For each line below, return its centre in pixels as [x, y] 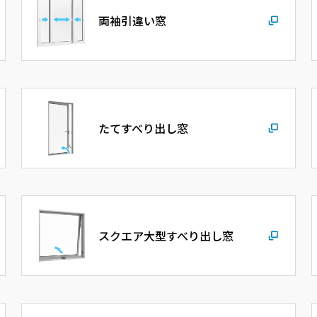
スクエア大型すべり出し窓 [166, 236]
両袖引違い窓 [132, 21]
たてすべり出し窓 [143, 128]
